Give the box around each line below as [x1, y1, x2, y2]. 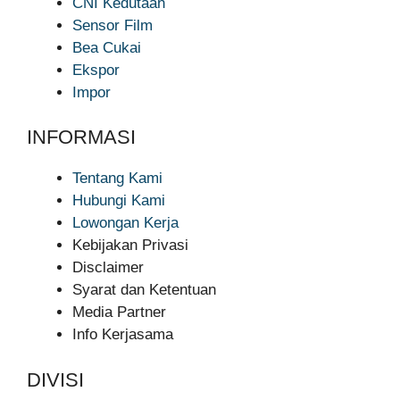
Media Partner [72, 304, 166, 321]
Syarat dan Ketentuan [72, 281, 216, 299]
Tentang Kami [72, 170, 162, 187]
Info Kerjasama [72, 326, 173, 344]
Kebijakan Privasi [72, 237, 188, 254]
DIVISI [27, 368, 84, 391]
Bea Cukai [72, 38, 141, 56]
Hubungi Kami [72, 192, 165, 210]
